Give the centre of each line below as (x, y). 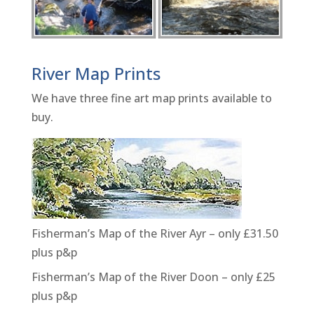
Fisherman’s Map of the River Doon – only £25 (153, 277)
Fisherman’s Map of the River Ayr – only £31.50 (155, 234)
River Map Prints (96, 74)
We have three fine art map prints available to (151, 98)
